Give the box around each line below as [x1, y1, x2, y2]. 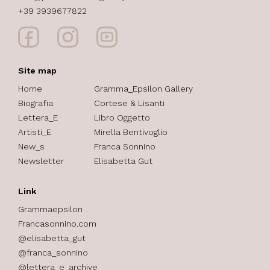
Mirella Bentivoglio [94, 127, 168, 137]
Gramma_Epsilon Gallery [94, 84, 193, 94]
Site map [18, 66, 57, 76]
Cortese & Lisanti [94, 98, 165, 108]
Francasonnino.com [18, 219, 96, 229]
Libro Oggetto [94, 113, 150, 123]
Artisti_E [18, 127, 51, 137]
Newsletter [18, 156, 64, 166]
